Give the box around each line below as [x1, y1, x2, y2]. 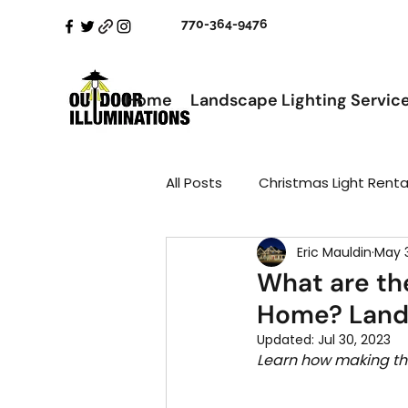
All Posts [166, 172, 222, 192]
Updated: [257, 331, 318, 349]
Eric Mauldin [297, 242, 372, 261]
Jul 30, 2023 [318, 331, 391, 349]
